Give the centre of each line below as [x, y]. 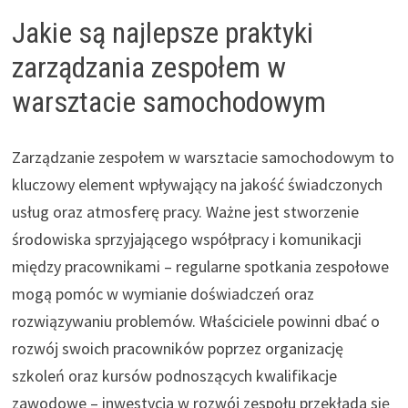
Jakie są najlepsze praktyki [162, 32]
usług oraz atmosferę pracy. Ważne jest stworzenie [185, 211]
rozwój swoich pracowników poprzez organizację [177, 348]
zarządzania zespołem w [148, 67]
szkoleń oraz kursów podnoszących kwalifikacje [174, 375]
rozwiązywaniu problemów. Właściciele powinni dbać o [195, 321]
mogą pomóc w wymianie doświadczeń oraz [163, 293]
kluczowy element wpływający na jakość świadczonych [197, 184]
